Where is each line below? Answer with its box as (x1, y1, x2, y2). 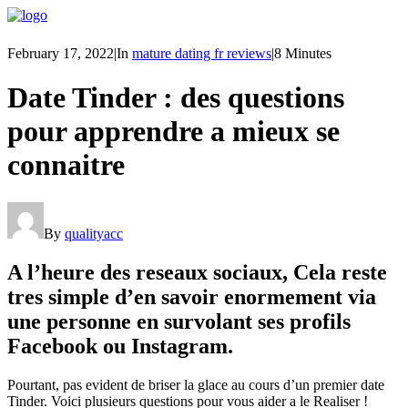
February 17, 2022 (7, 46, 114, 61)
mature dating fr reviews (132, 46, 271, 61)
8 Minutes (274, 46, 331, 61)
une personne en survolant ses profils (7, 309, 351, 333)
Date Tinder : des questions (7, 81, 344, 115)
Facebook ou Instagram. (7, 333, 233, 358)
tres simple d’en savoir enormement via (7, 284, 376, 309)
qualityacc (65, 225, 123, 241)
